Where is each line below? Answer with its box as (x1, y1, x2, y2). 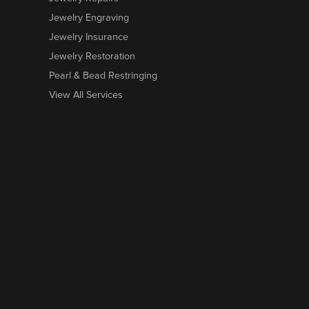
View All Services (49, 87, 123, 102)
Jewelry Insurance (49, 29, 128, 44)
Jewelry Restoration (49, 48, 135, 63)
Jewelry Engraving (49, 10, 129, 25)
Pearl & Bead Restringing (49, 68, 157, 83)
